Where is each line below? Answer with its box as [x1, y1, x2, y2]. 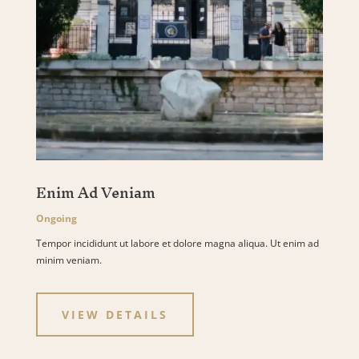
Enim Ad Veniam [35, 176, 155, 210]
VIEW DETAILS [61, 307, 168, 323]
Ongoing [35, 212, 77, 226]
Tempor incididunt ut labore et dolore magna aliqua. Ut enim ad [35, 236, 319, 251]
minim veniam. [35, 253, 102, 268]
